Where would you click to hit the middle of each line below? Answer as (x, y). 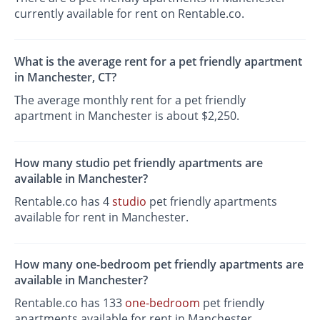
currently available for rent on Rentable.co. (130, 14)
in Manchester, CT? (66, 77)
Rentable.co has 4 (64, 201)
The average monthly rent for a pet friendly (130, 100)
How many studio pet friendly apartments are (139, 162)
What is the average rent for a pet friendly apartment (159, 61)
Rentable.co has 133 (70, 303)
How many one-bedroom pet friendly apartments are (159, 265)
